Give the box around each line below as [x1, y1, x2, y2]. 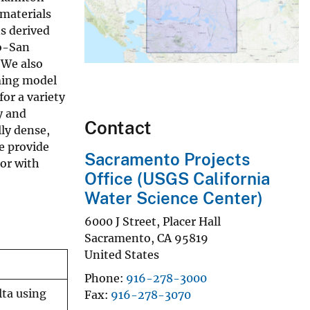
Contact [84, 117, 152, 139]
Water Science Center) [84, 188, 263, 208]
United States [84, 247, 159, 262]
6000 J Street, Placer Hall [84, 214, 221, 228]
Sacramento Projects [84, 149, 250, 170]
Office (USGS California [84, 169, 270, 189]
